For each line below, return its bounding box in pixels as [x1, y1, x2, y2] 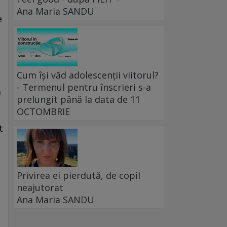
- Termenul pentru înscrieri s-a [17, 81, 151, 94]
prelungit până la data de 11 [17, 93, 140, 106]
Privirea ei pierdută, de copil [17, 169, 140, 182]
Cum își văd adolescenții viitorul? [17, 69, 159, 82]
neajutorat [17, 181, 63, 194]
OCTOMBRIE [17, 105, 70, 118]
